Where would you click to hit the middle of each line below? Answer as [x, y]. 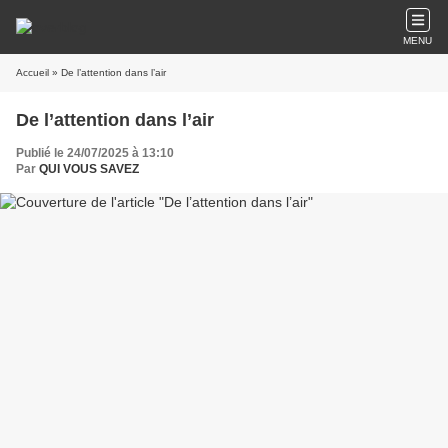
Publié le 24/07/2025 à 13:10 [95, 153]
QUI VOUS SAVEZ [89, 169]
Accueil [32, 72]
